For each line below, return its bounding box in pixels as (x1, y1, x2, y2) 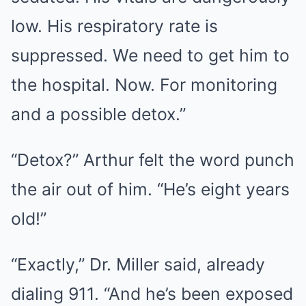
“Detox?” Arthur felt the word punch (11, 150, 294, 170)
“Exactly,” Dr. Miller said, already (11, 254, 265, 275)
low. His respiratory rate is (11, 16, 218, 36)
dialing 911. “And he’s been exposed (11, 283, 293, 304)
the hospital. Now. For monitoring (11, 74, 277, 95)
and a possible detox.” (11, 104, 186, 124)
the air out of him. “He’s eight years (11, 179, 290, 199)
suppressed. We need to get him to (11, 45, 290, 66)
